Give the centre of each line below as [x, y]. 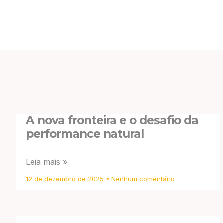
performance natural [85, 134]
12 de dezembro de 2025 [66, 179]
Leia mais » [47, 162]
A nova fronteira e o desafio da [112, 121]
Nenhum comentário [142, 179]
